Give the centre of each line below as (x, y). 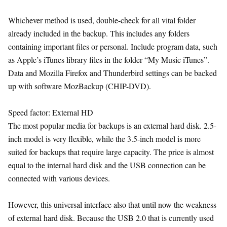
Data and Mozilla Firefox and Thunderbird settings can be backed (112, 73)
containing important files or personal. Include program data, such (113, 46)
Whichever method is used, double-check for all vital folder (102, 20)
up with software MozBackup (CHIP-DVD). (80, 86)
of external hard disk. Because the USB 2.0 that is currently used (111, 218)
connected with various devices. (59, 178)
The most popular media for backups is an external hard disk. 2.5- (112, 125)
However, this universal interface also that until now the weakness (112, 204)
